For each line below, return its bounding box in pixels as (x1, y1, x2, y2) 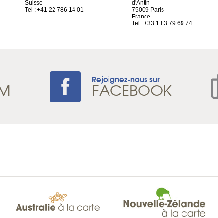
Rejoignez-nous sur (92, 73, 160, 85)
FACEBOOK (92, 79, 172, 101)
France (132, 13, 150, 20)
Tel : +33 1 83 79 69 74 (132, 20, 192, 27)
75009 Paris (132, 6, 164, 13)
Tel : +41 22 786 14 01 (25, 6, 84, 13)
